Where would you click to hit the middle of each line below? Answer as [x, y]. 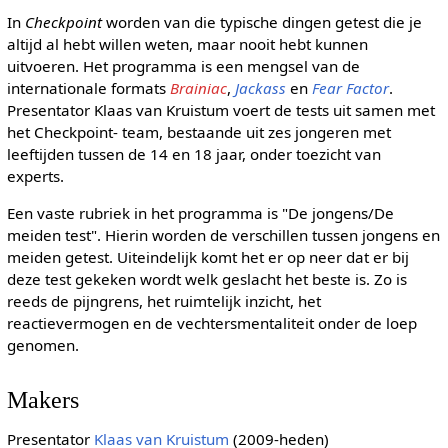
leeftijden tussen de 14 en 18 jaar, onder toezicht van [193, 153]
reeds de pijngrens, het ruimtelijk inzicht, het [163, 300]
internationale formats [88, 87]
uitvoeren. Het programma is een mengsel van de [183, 65]
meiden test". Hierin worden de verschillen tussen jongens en [223, 234]
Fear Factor [350, 87]
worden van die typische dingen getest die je [261, 21]
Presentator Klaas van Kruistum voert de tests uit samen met [220, 109]
